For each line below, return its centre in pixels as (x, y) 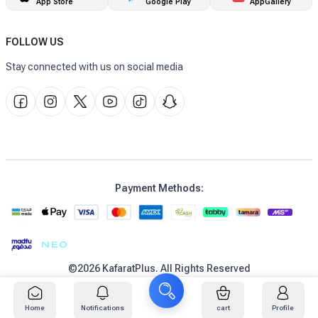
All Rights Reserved (205, 269)
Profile (283, 307)
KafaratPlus (128, 269)
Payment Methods (158, 188)
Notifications (103, 307)
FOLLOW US (34, 42)
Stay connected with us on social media (94, 66)
